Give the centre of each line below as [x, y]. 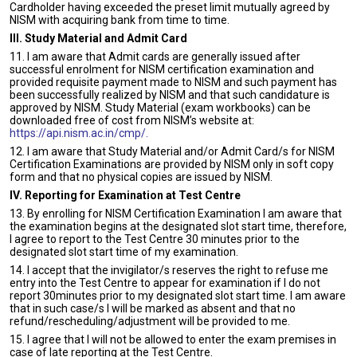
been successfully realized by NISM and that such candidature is [170, 95]
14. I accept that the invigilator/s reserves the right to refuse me [169, 270]
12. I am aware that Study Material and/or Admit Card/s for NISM [172, 151]
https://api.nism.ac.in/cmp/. [79, 133]
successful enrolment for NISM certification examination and [162, 69]
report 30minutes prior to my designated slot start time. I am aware [178, 296]
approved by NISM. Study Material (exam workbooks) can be [160, 108]
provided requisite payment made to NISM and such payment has [173, 82]
